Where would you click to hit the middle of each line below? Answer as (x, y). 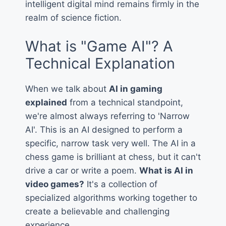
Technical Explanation (100, 63)
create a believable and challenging (97, 211)
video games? (55, 184)
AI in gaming (136, 89)
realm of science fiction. (73, 18)
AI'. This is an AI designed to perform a (104, 129)
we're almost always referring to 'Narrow (107, 116)
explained (46, 102)
